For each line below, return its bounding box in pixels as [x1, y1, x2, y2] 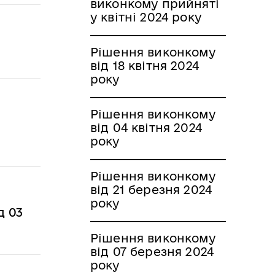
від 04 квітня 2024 [90, 120, 202, 134]
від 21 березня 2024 [90, 182, 212, 196]
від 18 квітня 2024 [90, 58, 199, 72]
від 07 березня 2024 [90, 244, 214, 258]
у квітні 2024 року [90, 10, 201, 24]
